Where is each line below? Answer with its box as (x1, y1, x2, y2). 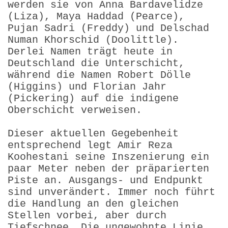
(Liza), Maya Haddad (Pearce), (8, 10, 185, 22)
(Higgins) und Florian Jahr (8, 80, 166, 93)
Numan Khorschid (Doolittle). (8, 34, 179, 46)
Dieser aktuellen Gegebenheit (8, 127, 179, 139)
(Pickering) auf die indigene (8, 92, 179, 104)
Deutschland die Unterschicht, (8, 57, 185, 69)
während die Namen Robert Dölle (8, 69, 191, 81)
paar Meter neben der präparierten (8, 162, 209, 175)
